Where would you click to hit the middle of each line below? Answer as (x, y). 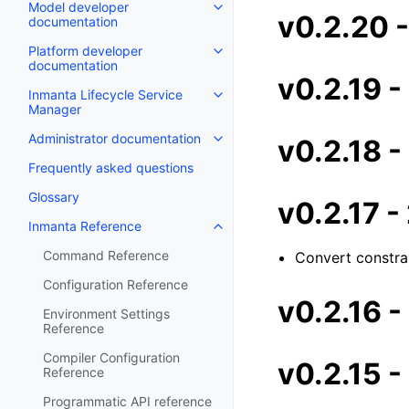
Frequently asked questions (111, 168)
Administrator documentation (115, 139)
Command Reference (106, 256)
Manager (55, 110)
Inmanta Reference (85, 226)
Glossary (54, 197)
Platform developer (85, 51)
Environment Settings (106, 314)
